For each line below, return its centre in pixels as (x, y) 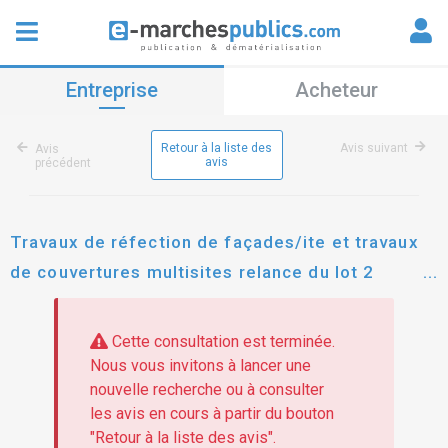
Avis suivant (374, 148)
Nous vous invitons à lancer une (200, 366)
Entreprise (112, 90)
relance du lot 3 (78, 302)
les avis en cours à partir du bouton (211, 414)
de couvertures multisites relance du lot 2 (192, 272)
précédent (63, 163)
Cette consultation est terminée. (221, 342)
